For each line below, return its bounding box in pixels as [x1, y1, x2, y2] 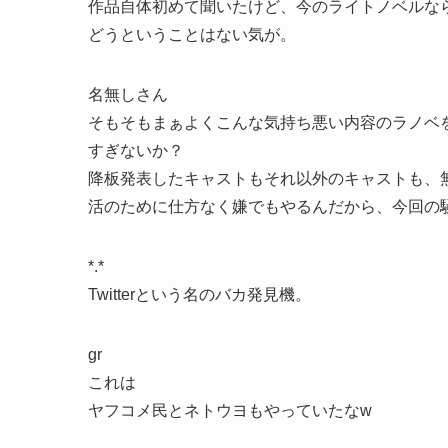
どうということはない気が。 [88, 25, 296, 43]
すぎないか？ [88, 141, 184, 159]
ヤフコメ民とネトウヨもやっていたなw [88, 401, 372, 419]
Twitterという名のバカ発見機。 [88, 285, 311, 303]
